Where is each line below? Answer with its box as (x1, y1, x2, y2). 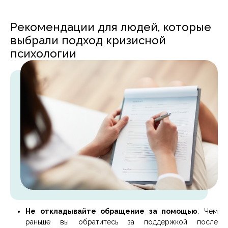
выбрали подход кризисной (10, 33, 166, 47)
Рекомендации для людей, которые (10, 20, 211, 34)
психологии (10, 46, 76, 60)
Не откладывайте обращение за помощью (25, 207, 198, 215)
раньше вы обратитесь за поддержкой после (25, 217, 218, 226)
